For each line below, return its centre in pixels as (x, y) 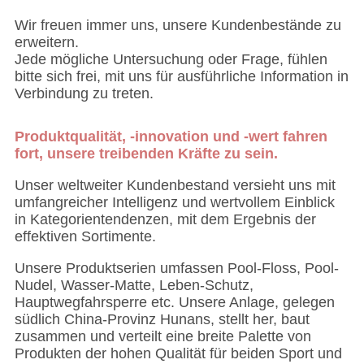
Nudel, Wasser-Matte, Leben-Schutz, (134, 286)
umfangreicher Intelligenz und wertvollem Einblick (174, 203)
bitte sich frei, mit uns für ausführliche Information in (181, 77)
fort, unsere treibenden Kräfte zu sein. (146, 154)
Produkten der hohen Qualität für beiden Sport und (178, 354)
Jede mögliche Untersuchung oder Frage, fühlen (171, 60)
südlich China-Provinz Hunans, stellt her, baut (162, 320)
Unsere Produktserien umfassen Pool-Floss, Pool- (176, 269)
